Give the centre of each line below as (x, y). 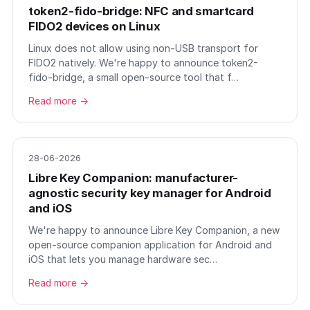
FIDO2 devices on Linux (94, 26)
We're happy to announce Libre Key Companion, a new (154, 230)
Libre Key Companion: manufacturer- (134, 178)
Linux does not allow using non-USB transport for (143, 48)
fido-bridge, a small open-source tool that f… (134, 77)
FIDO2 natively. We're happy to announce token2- (143, 63)
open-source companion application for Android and (150, 245)
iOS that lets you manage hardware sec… (123, 259)
